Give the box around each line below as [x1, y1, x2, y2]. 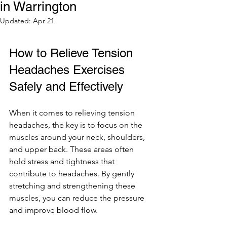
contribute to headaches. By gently [9, 169, 136, 179]
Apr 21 [33, 16, 54, 26]
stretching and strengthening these [9, 181, 137, 191]
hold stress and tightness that [9, 157, 117, 167]
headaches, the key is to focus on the [9, 120, 144, 130]
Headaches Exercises [9, 63, 128, 77]
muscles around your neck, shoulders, [9, 132, 147, 142]
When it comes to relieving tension [9, 108, 137, 118]
